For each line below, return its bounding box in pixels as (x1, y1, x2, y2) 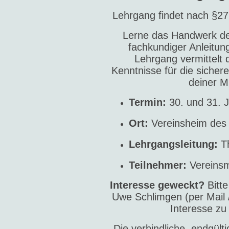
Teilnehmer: (129, 159, 187, 171)
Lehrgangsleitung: (129, 139, 218, 150)
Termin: (129, 97, 166, 108)
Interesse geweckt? (109, 179, 204, 191)
